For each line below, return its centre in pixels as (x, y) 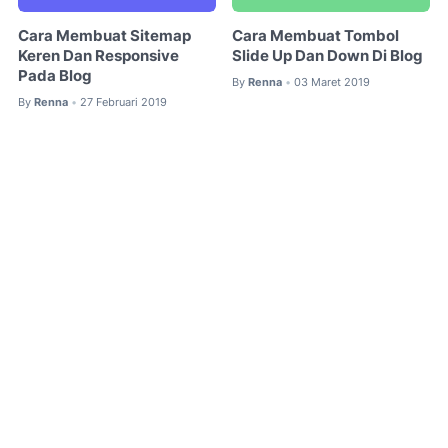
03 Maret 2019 (332, 82)
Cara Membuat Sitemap (104, 36)
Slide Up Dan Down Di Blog (328, 56)
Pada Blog (55, 76)
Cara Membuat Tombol (316, 36)
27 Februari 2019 (123, 102)
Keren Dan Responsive (98, 56)
